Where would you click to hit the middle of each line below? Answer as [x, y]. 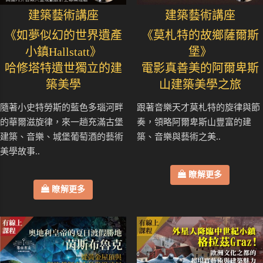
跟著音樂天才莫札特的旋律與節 [198, 108]
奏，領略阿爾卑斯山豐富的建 [194, 122]
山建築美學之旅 [200, 85]
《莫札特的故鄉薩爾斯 [200, 36]
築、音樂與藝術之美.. [179, 137]
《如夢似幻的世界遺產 [63, 36]
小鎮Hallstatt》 [63, 52]
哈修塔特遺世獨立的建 [63, 68]
